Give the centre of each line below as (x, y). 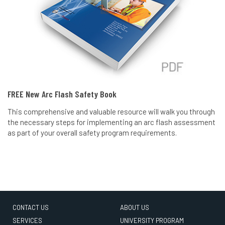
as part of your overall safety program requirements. (92, 132)
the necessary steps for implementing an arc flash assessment (111, 122)
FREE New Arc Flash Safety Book (62, 94)
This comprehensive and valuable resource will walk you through (111, 111)
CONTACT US (31, 207)
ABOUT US (135, 207)
